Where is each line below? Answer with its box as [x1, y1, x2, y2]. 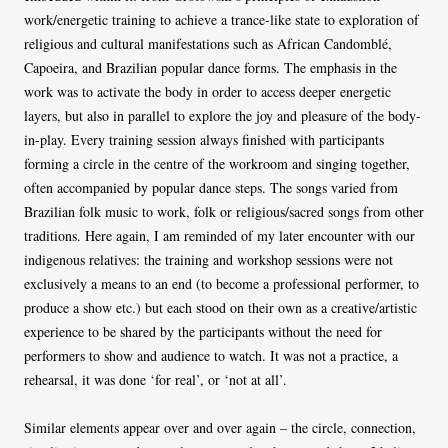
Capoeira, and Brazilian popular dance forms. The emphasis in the [24, 57, 397, 77]
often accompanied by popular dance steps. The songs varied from [24, 177, 398, 197]
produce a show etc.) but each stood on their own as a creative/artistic [24, 297, 417, 317]
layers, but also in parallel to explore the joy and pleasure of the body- [24, 105, 421, 125]
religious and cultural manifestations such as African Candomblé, [24, 33, 392, 53]
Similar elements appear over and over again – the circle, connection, [24, 417, 416, 437]
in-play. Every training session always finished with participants [24, 129, 384, 149]
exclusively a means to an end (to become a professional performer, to [24, 273, 419, 293]
